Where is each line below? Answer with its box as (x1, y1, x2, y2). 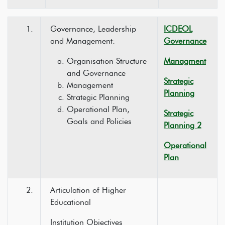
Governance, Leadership (50, 24, 137, 34)
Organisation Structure (67, 56, 147, 66)
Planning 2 (164, 121, 201, 130)
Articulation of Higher (50, 185, 127, 195)
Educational (50, 197, 91, 207)
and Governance (67, 68, 126, 78)
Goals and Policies (67, 117, 132, 126)
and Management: (50, 36, 116, 46)
